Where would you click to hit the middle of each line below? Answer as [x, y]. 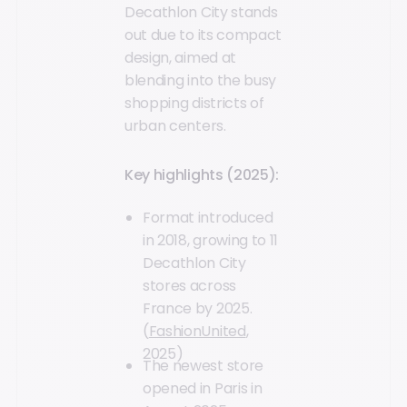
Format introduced [208, 218]
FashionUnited [197, 331]
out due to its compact [203, 35]
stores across [189, 286]
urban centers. [175, 126]
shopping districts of [194, 104]
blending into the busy [200, 81]
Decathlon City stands [201, 13]
